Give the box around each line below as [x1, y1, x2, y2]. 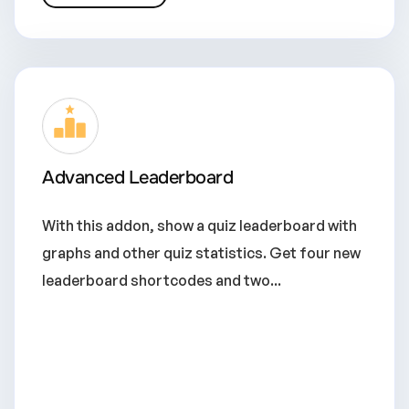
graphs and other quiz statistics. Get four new [42, 244, 361, 262]
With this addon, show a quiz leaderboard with [42, 216, 357, 235]
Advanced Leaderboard [42, 166, 233, 189]
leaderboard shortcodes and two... [42, 271, 281, 289]
